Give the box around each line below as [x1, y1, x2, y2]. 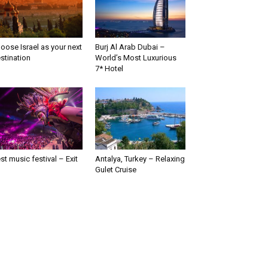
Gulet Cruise [95, 165, 136, 175]
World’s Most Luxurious [95, 53, 176, 63]
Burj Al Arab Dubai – [95, 42, 165, 52]
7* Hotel [95, 64, 123, 74]
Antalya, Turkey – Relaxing [95, 154, 185, 164]
